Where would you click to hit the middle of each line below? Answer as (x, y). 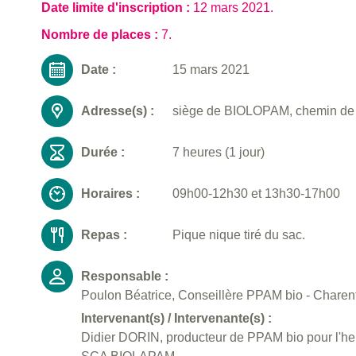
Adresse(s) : (118, 111)
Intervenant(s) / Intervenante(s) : (176, 319)
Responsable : (125, 277)
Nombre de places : (101, 35)
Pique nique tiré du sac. (239, 235)
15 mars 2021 (211, 70)
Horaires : (110, 194)
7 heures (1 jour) (219, 153)
